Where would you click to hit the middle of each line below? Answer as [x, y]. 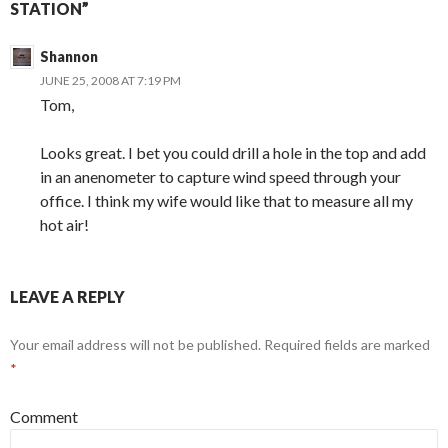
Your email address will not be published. [135, 344]
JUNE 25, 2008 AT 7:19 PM [110, 80]
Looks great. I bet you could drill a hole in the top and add [233, 152]
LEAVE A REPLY [67, 296]
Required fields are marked [345, 344]
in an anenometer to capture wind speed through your [220, 176]
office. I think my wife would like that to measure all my [226, 200]
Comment [44, 416]
